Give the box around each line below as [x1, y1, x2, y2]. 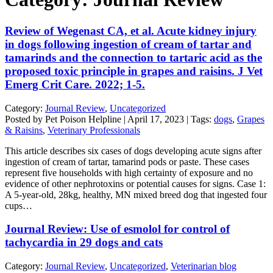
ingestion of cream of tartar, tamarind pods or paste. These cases [5, 156, 249, 167]
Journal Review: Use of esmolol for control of [5, 222, 230, 236]
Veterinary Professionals [48, 124, 140, 135]
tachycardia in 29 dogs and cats [5, 236, 163, 249]
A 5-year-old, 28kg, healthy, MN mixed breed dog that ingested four [5, 189, 267, 200]
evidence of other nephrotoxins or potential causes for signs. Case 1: [5, 178, 266, 189]
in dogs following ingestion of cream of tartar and [5, 37, 252, 51]
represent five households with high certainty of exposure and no [5, 167, 253, 178]
